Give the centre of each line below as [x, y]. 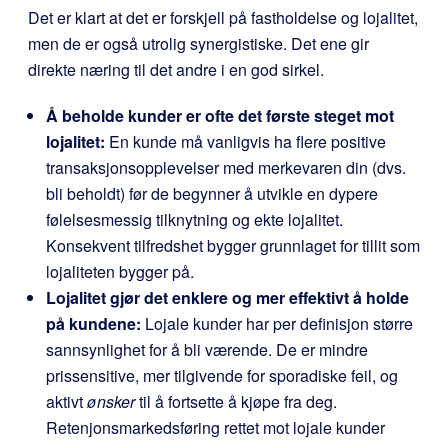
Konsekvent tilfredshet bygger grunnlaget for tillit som [233, 245]
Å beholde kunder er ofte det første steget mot [220, 115]
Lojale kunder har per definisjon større [277, 323]
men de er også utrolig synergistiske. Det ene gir [198, 43]
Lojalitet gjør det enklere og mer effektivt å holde [227, 297]
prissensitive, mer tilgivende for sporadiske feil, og [222, 375]
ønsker [111, 401]
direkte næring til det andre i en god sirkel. [176, 69]
